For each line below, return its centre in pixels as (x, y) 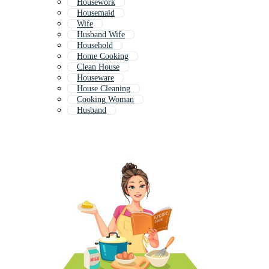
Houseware (95, 78)
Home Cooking (103, 56)
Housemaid (96, 13)
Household (95, 46)
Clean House (98, 67)
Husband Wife (101, 35)
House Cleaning (104, 89)
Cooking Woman (105, 100)
